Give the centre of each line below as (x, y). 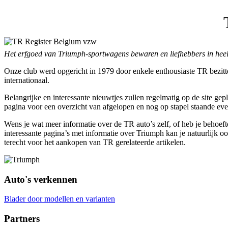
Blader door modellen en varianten (60, 199)
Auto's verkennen (41, 179)
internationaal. (27, 80)
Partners (22, 219)
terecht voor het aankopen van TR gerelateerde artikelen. (95, 142)
